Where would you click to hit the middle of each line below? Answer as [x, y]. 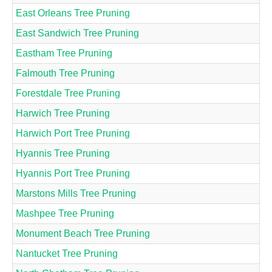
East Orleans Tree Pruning [73, 13]
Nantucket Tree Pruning [67, 253]
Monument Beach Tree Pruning [83, 233]
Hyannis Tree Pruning [63, 153]
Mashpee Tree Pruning [65, 213]
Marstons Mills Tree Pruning [76, 193]
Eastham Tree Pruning [64, 53]
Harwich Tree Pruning [63, 113]
